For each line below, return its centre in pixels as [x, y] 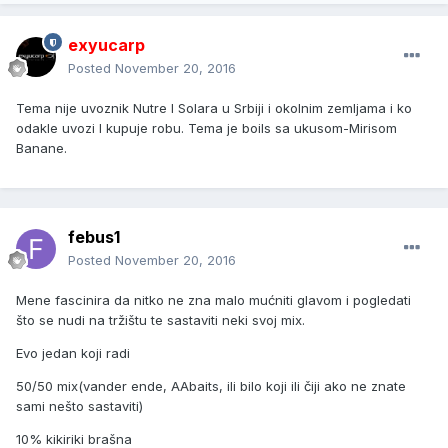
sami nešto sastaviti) [79, 406]
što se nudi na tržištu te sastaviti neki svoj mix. [160, 320]
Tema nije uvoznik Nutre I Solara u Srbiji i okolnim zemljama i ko [214, 108]
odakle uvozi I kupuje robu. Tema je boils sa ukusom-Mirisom [206, 128]
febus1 [94, 237]
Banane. [41, 148]
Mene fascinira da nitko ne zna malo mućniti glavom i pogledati [213, 300]
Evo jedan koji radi [75, 353]
